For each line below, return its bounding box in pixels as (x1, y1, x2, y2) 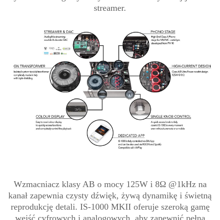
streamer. (94, 2, 126, 13)
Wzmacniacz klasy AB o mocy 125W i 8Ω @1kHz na (13, 179, 207, 190)
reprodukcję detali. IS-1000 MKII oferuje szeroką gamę (10, 202, 210, 212)
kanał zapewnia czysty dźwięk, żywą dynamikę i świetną (8, 191, 212, 201)
